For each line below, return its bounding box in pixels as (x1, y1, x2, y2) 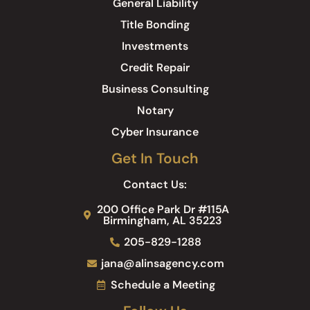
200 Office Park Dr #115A (96, 202, 229, 217)
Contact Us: (123, 177, 187, 192)
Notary (136, 103, 174, 118)
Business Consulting (101, 82, 209, 97)
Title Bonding (120, 17, 190, 33)
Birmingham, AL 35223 (103, 213, 223, 228)
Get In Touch (111, 149, 199, 168)
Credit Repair (120, 60, 190, 75)
